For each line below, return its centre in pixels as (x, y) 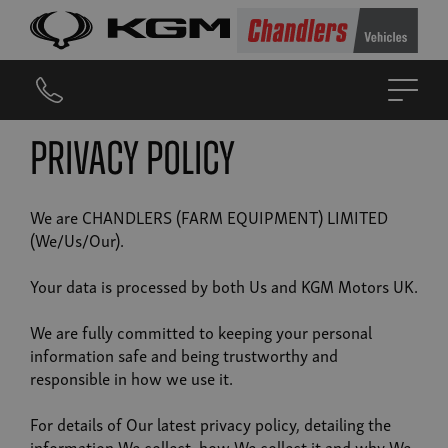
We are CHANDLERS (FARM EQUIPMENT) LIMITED (209, 216)
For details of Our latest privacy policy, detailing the (210, 423)
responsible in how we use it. (131, 377)
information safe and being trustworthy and (184, 354)
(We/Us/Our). (77, 239)
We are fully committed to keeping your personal (201, 331)
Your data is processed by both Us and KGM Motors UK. (224, 285)
